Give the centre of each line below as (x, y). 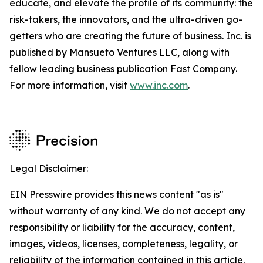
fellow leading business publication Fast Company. (123, 69)
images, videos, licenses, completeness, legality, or (124, 244)
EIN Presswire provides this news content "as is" (117, 194)
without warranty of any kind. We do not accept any (127, 211)
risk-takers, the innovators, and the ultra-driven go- (126, 19)
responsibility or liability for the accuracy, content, (122, 227)
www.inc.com (159, 85)
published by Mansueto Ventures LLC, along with (119, 52)
